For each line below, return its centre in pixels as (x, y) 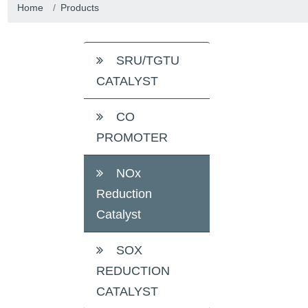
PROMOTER (132, 137)
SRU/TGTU (146, 60)
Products (79, 7)
